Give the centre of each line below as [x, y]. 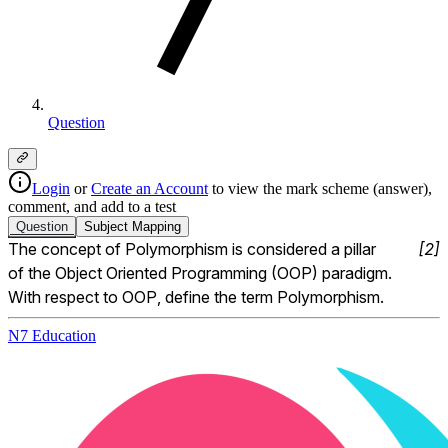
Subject [106, 227]
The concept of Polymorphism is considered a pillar [192, 249]
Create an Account [149, 189]
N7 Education [52, 336]
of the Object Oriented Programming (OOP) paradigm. [200, 273]
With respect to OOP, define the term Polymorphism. [196, 297]
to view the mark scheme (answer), [320, 189]
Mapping [154, 227]
